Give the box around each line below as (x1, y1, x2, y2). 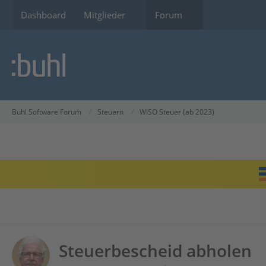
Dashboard (21, 9, 66, 21)
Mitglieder (84, 9, 125, 21)
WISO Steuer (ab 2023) (140, 107, 214, 118)
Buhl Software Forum (12, 107, 81, 118)
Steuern (97, 107, 123, 118)
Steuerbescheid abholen (59, 239, 252, 262)
